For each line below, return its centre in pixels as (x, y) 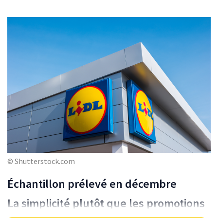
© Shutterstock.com (41, 161)
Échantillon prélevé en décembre (92, 183)
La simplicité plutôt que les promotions (106, 203)
